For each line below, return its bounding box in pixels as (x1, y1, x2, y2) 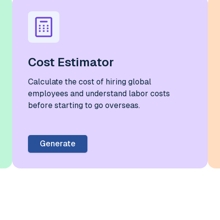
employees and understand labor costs (28, 88, 170, 98)
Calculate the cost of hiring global (28, 77, 152, 86)
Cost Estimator (28, 55, 114, 69)
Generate (40, 138, 76, 148)
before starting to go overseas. (28, 100, 140, 110)
